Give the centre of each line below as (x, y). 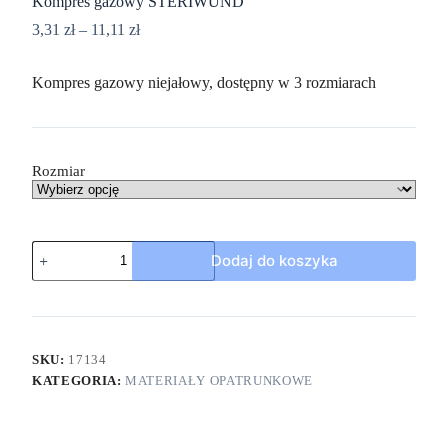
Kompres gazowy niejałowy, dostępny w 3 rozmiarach (204, 82)
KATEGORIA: (79, 380)
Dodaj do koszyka (274, 261)
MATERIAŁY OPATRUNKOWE (219, 380)
